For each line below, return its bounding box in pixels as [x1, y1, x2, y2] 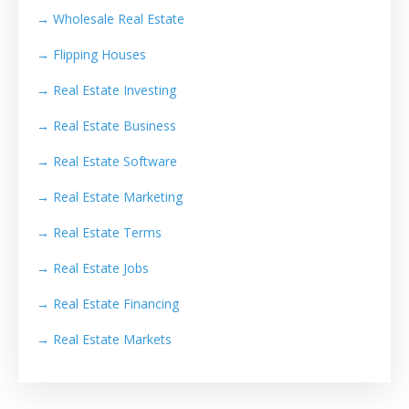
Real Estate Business [53, 117, 176, 135]
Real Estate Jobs [53, 259, 149, 278]
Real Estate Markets [53, 330, 172, 349]
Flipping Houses [53, 46, 146, 64]
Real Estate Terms [53, 224, 162, 242]
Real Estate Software [53, 152, 177, 171]
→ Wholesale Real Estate [37, 10, 184, 28]
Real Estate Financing [53, 295, 179, 313]
